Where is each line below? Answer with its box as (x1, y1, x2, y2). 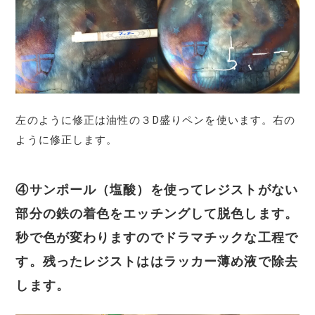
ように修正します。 (15, 133, 118, 146)
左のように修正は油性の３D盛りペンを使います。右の (15, 113, 296, 127)
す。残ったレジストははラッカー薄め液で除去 (15, 253, 298, 269)
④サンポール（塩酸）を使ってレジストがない (15, 181, 298, 197)
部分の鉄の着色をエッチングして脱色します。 (15, 205, 298, 221)
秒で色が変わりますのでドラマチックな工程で (15, 229, 298, 245)
